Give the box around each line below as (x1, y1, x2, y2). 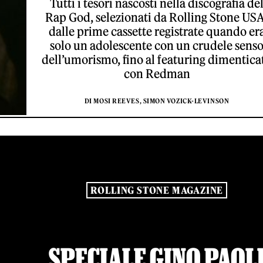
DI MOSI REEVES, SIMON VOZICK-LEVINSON (84, 97, 230, 105)
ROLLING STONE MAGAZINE (90, 184, 224, 197)
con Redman (123, 66, 190, 81)
